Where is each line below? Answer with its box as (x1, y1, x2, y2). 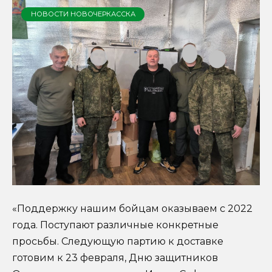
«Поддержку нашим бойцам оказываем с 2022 (12, 202, 253, 214)
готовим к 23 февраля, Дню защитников (12, 251, 218, 263)
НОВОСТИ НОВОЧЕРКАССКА (30, 9, 135, 18)
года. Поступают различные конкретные (12, 219, 219, 231)
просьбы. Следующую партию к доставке (12, 235, 223, 247)
